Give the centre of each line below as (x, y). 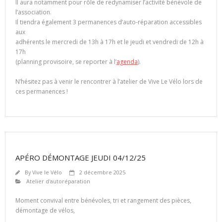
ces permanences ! (42, 92)
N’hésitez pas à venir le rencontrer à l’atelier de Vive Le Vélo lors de (109, 82)
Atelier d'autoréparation (58, 181)
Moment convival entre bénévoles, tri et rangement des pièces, (103, 201)
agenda (127, 62)
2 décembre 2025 (102, 172)
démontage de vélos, (45, 211)
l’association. (33, 12)
